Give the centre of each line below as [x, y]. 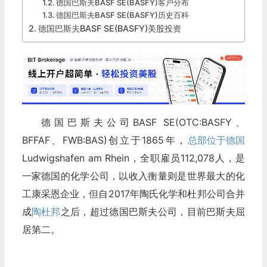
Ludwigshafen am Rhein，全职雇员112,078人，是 [133, 158]
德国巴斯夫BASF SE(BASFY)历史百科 [123, 15]
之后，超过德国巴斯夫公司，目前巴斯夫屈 [153, 211]
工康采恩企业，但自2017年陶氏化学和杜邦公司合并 [133, 193]
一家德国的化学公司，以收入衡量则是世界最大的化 [133, 176]
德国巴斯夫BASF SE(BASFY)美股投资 [109, 29]
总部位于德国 [216, 140]
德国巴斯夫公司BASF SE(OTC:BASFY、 [143, 122]
